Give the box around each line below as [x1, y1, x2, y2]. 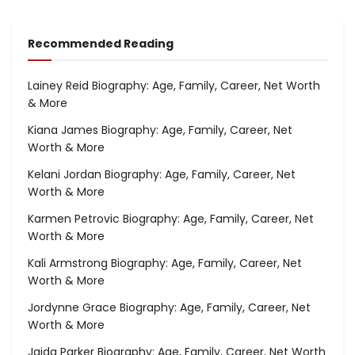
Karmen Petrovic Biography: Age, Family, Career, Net [28, 210, 314, 227]
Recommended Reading [28, 35, 174, 52]
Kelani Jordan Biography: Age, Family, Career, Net [28, 166, 296, 182]
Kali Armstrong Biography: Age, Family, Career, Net [28, 254, 302, 271]
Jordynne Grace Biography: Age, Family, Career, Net [28, 299, 311, 315]
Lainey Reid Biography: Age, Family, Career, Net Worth [28, 77, 320, 94]
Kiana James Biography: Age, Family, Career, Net [28, 121, 292, 138]
